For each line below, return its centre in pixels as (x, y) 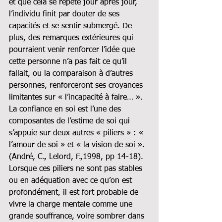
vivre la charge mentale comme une (72, 204)
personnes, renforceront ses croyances (77, 85)
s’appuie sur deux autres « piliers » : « (77, 133)
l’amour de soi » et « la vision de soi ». (78, 145)
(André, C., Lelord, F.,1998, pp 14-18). (77, 157)
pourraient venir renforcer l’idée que (73, 50)
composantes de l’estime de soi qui (71, 121)
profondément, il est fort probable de (75, 193)
